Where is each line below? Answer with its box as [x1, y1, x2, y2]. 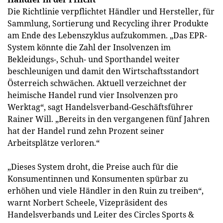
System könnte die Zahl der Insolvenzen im [7, 42, 171, 53]
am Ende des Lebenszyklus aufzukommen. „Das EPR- [7, 30, 207, 41]
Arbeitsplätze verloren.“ [7, 137, 100, 148]
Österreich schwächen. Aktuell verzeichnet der [7, 78, 187, 89]
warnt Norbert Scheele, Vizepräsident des [7, 197, 167, 208]
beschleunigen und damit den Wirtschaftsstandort [7, 66, 199, 77]
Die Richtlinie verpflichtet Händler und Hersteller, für [7, 6, 215, 17]
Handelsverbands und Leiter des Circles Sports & [7, 209, 194, 220]
